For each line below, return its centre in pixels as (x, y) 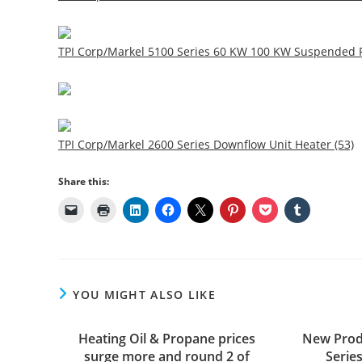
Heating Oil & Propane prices (167, 339)
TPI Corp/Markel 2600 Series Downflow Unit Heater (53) (206, 144)
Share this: (84, 181)
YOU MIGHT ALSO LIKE (145, 295)
